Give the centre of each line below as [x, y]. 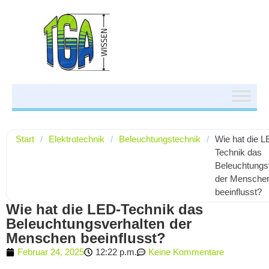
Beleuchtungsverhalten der [99, 224]
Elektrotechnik [77, 139]
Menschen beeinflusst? [86, 238]
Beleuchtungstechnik [160, 139]
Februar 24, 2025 [51, 252]
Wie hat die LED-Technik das [104, 209]
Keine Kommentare [186, 252]
